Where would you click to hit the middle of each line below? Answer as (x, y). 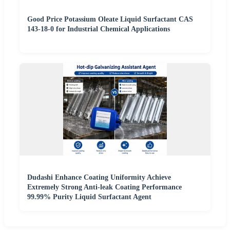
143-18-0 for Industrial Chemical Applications (99, 29)
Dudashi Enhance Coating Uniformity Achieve (99, 178)
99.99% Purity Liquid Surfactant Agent (89, 197)
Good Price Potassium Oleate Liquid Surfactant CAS (110, 20)
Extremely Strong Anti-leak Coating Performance (104, 187)
